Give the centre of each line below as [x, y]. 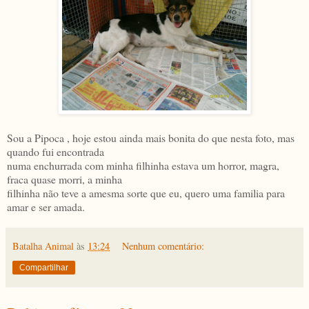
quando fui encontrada [56, 151]
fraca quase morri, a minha [64, 179]
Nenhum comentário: [163, 246]
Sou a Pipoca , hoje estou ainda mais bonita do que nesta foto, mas [151, 137]
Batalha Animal [43, 246]
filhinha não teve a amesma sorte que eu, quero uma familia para [146, 192]
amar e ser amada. [46, 206]
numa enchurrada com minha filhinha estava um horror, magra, [143, 165]
